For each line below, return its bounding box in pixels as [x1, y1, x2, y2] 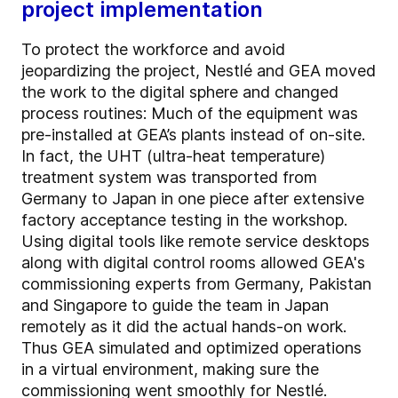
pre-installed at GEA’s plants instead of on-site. [21, 125, 365, 145]
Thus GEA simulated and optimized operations [21, 338, 362, 358]
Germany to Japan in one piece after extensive [21, 189, 364, 209]
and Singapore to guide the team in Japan [21, 296, 329, 315]
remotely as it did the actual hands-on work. [21, 317, 346, 337]
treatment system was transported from [21, 168, 317, 187]
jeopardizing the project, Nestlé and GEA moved [21, 61, 376, 81]
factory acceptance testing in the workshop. [21, 211, 347, 230]
